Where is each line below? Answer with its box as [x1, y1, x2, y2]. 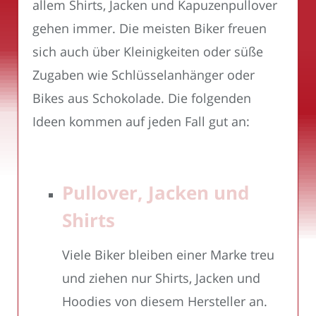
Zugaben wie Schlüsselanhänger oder [32, 66, 255, 84]
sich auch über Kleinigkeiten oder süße [32, 43, 263, 61]
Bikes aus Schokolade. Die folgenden [32, 90, 251, 107]
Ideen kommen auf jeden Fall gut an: [32, 113, 250, 130]
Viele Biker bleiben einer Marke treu [62, 246, 274, 264]
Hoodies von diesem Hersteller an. [62, 293, 267, 310]
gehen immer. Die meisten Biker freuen [32, 20, 267, 37]
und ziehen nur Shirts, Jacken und [62, 269, 260, 287]
